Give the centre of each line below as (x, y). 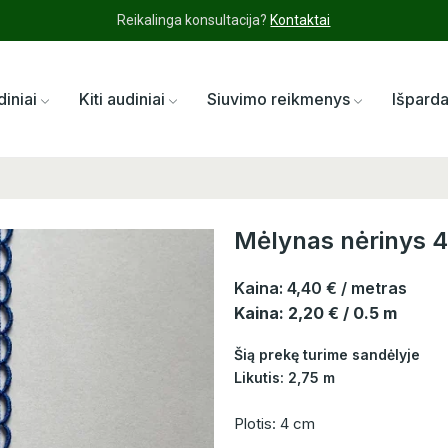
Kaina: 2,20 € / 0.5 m (315, 313)
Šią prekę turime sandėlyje (327, 355)
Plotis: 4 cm (274, 424)
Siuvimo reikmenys (279, 99)
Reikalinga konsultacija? (194, 20)
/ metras (374, 288)
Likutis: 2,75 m (284, 378)
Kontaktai (300, 20)
